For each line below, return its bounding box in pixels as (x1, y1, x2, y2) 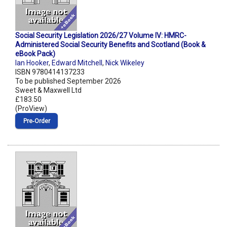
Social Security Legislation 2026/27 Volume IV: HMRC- (15, 31, 186, 40)
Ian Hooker (15, 59, 49, 67)
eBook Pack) (15, 50, 55, 58)
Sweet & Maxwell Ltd (15, 86, 82, 95)
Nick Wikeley (105, 59, 144, 67)
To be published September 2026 (15, 77, 121, 86)
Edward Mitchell (52, 59, 102, 67)
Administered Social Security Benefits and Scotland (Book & (15, 41, 206, 49)
